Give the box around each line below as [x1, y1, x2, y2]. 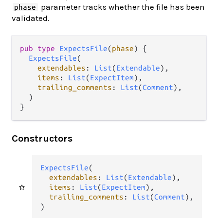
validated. [12, 13, 50, 23]
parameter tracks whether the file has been [38, 2, 205, 12]
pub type [20, 44, 59, 53]
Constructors [12, 133, 73, 145]
